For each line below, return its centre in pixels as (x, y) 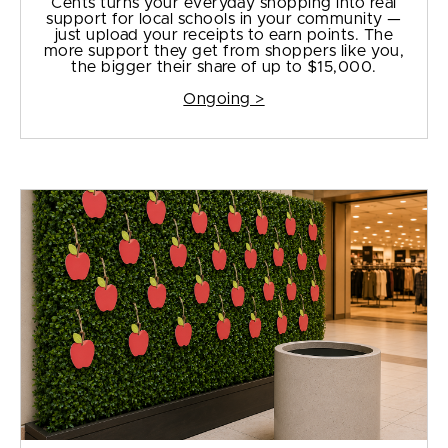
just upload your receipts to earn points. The (224, 35)
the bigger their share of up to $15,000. (224, 67)
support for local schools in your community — (224, 19)
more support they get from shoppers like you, (224, 51)
